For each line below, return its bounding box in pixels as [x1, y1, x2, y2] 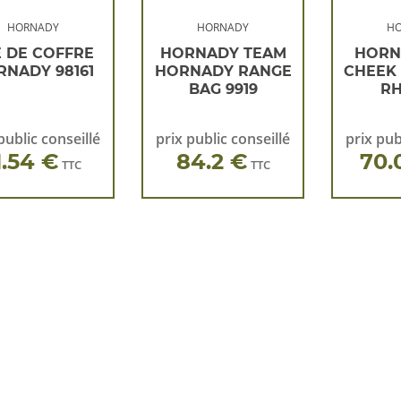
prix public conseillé [156, 129, 291, 149]
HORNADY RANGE [154, 63, 292, 80]
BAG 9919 [188, 81, 258, 98]
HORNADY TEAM [159, 45, 286, 62]
